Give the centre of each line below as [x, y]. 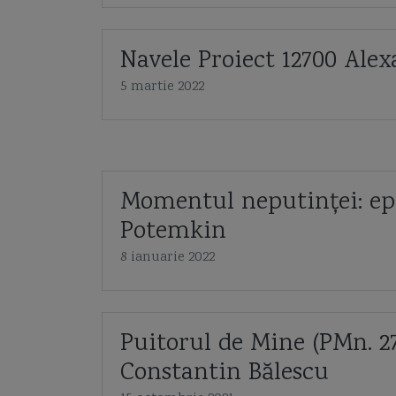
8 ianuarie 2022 [167, 258]
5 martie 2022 [162, 87]
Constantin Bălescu [224, 374]
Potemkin [173, 232]
